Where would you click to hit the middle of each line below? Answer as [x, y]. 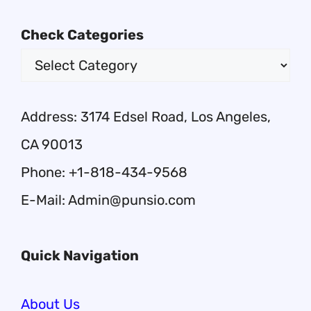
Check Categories [82, 35]
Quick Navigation [80, 255]
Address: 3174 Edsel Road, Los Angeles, [146, 117]
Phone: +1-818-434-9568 [104, 172]
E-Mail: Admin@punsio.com [108, 200]
